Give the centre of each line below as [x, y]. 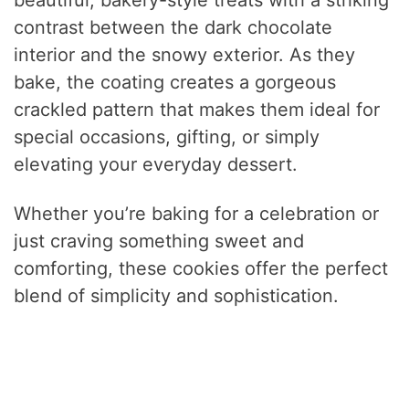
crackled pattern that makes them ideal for [197, 109]
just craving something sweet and [159, 241]
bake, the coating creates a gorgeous [175, 82]
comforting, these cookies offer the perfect [201, 268]
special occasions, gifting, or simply [167, 136]
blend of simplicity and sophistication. [177, 295]
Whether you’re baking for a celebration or [197, 213]
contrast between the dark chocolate [173, 27]
